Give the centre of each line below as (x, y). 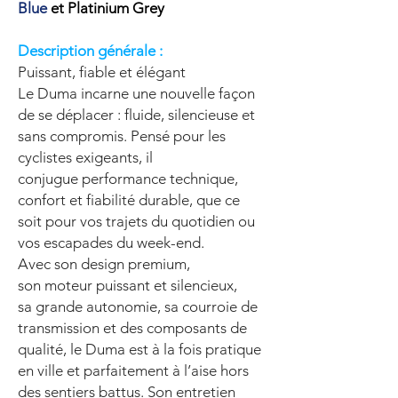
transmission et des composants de (132, 328)
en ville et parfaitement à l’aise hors (133, 370)
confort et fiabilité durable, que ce (129, 200)
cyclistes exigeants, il (85, 157)
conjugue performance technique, (128, 179)
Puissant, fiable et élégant (102, 72)
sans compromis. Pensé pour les (122, 136)
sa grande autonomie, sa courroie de (138, 306)
